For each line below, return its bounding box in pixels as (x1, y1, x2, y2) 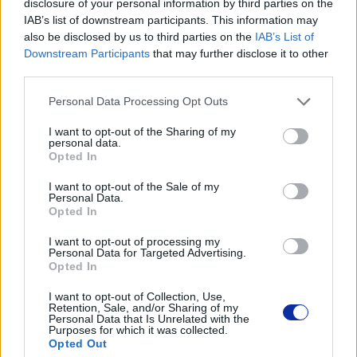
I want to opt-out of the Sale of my (49, 179, 219, 193)
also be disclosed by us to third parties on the (24, 29, 255, 43)
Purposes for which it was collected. (49, 323, 228, 336)
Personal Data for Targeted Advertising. (49, 245, 246, 259)
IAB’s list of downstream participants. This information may (24, 13, 318, 26)
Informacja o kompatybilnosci (104, 83, 253, 96)
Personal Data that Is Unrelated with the (49, 312, 249, 325)
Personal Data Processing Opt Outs (49, 95, 228, 108)
